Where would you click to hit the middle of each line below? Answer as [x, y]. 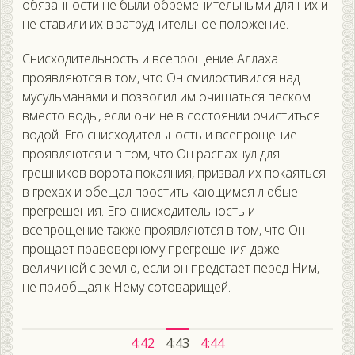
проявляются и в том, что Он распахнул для [151, 154]
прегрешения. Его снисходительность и [139, 211]
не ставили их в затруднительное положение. [155, 24]
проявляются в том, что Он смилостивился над [161, 78]
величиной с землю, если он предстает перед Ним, [171, 268]
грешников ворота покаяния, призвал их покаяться [174, 173]
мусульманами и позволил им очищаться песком [166, 97]
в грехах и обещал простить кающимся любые [160, 192]
